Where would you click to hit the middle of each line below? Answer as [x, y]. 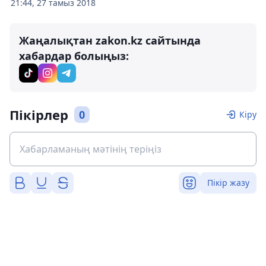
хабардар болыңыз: [74, 56]
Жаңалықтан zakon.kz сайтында [110, 41]
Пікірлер [39, 115]
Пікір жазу [228, 183]
